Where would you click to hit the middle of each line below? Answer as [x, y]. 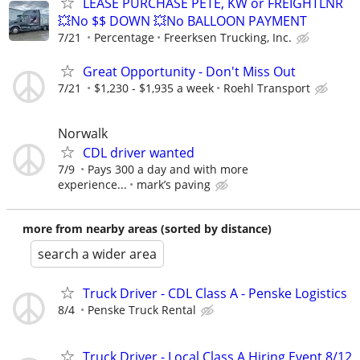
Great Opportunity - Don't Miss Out [189, 71]
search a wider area [97, 254]
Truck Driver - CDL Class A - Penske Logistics [215, 293]
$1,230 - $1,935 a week [154, 88]
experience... [92, 184]
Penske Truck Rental [142, 309]
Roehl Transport [267, 88]
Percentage [124, 38]
